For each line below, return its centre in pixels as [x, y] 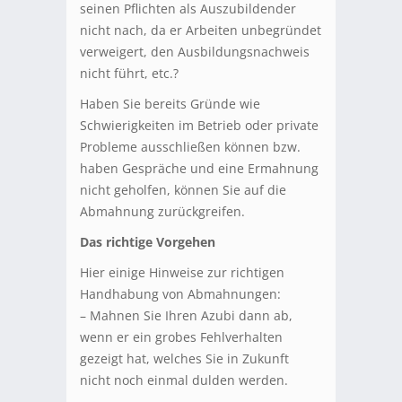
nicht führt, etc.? [129, 74]
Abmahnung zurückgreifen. [162, 212]
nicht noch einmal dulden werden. [184, 380]
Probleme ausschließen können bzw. [190, 147]
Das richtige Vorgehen [148, 242]
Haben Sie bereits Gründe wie [170, 104]
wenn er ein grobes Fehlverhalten [181, 337]
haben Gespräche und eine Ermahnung [199, 169]
